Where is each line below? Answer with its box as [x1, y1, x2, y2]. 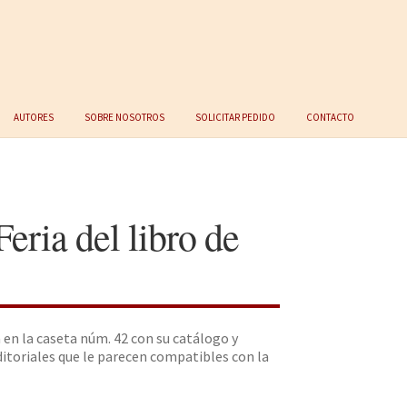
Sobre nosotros [84, 106, 165, 125]
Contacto [306, 106, 355, 125]
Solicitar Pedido [195, 106, 276, 125]
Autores [14, 106, 55, 125]
